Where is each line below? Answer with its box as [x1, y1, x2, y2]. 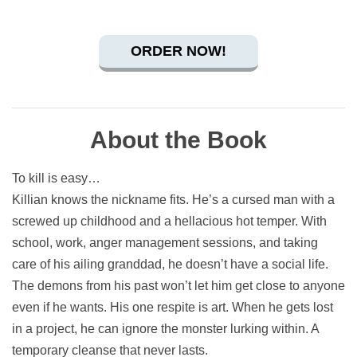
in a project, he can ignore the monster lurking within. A [12, 322, 319, 336]
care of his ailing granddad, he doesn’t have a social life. [12, 257, 328, 272]
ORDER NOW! [131, 43, 226, 60]
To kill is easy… [12, 171, 100, 186]
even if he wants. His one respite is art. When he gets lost [12, 300, 333, 315]
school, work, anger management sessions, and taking [12, 236, 318, 250]
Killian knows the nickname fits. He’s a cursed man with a [12, 193, 335, 207]
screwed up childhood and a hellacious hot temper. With [12, 214, 327, 229]
